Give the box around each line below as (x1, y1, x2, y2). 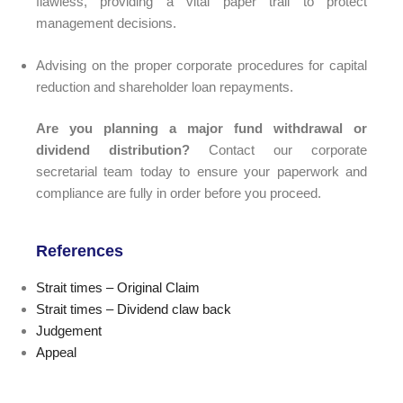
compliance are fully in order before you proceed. (36, 185, 321, 201)
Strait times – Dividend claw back (36, 300, 231, 317)
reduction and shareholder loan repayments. (36, 78, 293, 94)
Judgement (36, 322, 102, 338)
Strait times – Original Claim (36, 279, 200, 295)
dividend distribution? (36, 142, 190, 158)
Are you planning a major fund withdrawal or (36, 121, 367, 137)
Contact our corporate (190, 142, 367, 158)
